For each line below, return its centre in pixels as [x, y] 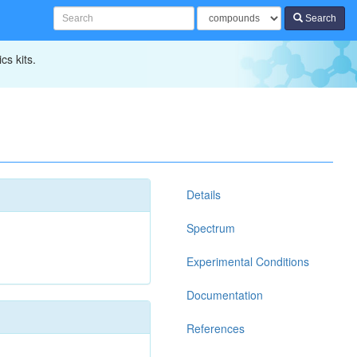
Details [204, 194]
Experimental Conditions [248, 261]
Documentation [225, 295]
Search [320, 18]
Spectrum [211, 228]
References [216, 328]
